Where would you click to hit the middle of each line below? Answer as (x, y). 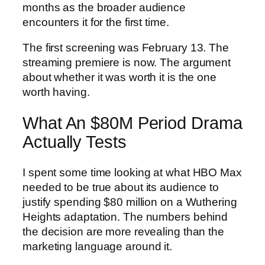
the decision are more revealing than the (123, 232)
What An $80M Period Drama (132, 123)
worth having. (56, 92)
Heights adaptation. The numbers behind (125, 217)
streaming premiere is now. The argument (127, 63)
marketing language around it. (98, 247)
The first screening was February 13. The (126, 48)
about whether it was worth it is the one (119, 77)
